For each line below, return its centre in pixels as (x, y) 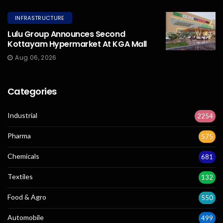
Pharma (19, 136)
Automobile (26, 218)
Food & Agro (27, 197)
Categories (32, 92)
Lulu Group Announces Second (66, 34)
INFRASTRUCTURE (40, 18)
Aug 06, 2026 (36, 58)
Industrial (22, 115)
